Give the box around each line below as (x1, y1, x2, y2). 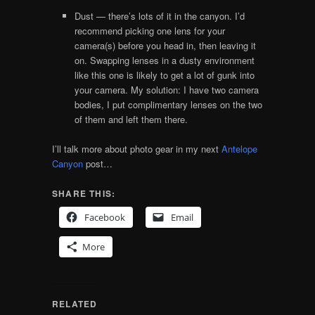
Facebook (84, 211, 125, 224)
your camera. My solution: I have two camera (75, 83, 259, 97)
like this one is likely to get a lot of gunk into (75, 68, 255, 82)
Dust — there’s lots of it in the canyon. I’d (75, 9, 245, 23)
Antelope (221, 142, 257, 156)
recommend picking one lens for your (75, 24, 226, 38)
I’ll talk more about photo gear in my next (51, 142, 221, 156)
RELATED (51, 297, 98, 311)
